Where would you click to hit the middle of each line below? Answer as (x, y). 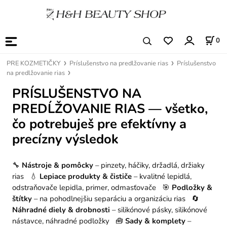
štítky (22, 198)
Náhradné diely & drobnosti (61, 210)
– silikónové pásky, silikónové (158, 210)
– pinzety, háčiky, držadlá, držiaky (149, 165)
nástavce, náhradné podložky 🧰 (68, 221)
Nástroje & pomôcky (57, 165)
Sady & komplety (155, 221)
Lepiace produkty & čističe (85, 176)
